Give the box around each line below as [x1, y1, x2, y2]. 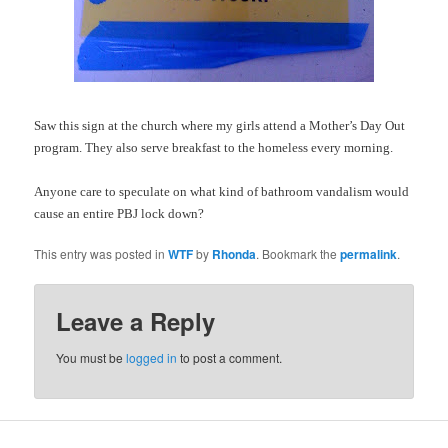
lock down [141, 205, 199, 221]
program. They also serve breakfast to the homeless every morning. [34, 139, 394, 155]
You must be [56, 349, 127, 367]
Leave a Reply [56, 304, 216, 339]
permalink [340, 244, 398, 263]
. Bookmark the [256, 244, 341, 262]
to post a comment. [177, 349, 283, 367]
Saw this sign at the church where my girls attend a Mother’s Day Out [34, 117, 406, 133]
